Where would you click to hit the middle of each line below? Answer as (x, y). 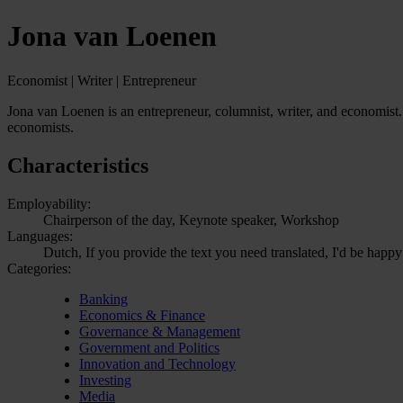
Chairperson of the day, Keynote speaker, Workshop (191, 219)
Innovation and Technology (157, 363)
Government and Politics (149, 347)
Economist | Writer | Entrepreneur (102, 80)
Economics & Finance (142, 315)
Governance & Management (160, 331)
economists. (40, 127)
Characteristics (78, 165)
